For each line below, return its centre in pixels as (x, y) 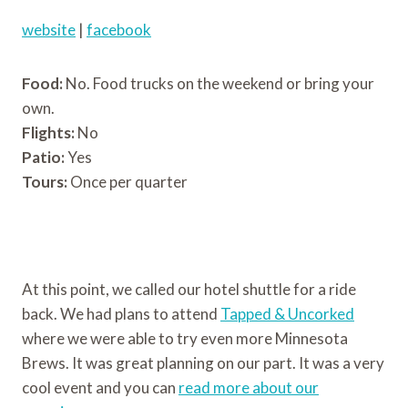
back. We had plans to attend (121, 314)
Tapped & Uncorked (287, 314)
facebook (119, 30)
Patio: (43, 158)
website (49, 30)
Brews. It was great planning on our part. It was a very (203, 363)
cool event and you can (100, 388)
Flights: (48, 133)
